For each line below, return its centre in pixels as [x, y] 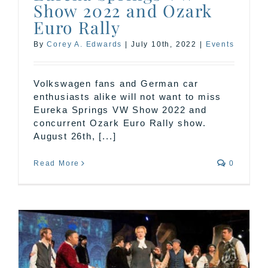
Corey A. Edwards [85, 45]
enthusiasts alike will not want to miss [128, 97]
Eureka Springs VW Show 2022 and [120, 110]
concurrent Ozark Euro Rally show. [120, 123]
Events [220, 45]
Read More [57, 164]
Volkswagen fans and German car [116, 84]
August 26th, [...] [75, 136]
